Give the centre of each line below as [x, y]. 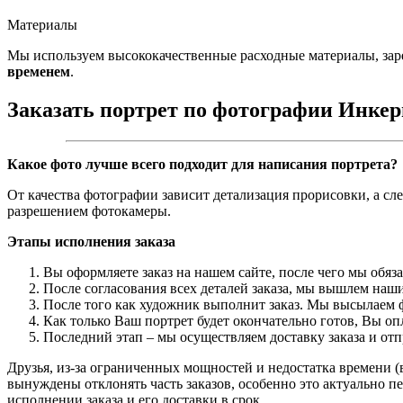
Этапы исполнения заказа [91, 241]
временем [39, 71]
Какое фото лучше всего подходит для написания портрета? [202, 164]
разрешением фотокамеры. [89, 210]
